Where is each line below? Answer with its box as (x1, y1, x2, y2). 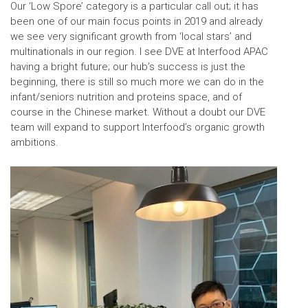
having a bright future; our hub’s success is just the (10, 60, 245, 73)
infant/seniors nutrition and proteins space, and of (10, 90, 242, 103)
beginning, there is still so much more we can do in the (10, 75, 264, 88)
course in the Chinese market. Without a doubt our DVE (10, 105, 265, 118)
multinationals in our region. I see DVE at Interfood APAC (10, 45, 268, 58)
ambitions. (10, 135, 58, 148)
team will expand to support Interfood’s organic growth (10, 120, 265, 133)
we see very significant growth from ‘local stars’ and (10, 30, 252, 43)
